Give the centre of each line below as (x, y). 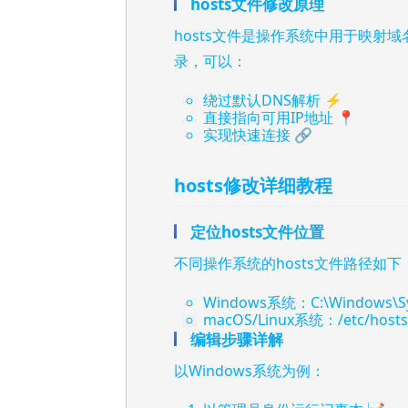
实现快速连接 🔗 (258, 135)
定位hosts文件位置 (257, 232)
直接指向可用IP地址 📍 (279, 118)
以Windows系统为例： (250, 371)
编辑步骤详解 (237, 340)
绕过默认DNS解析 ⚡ (273, 101)
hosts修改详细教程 (253, 186)
